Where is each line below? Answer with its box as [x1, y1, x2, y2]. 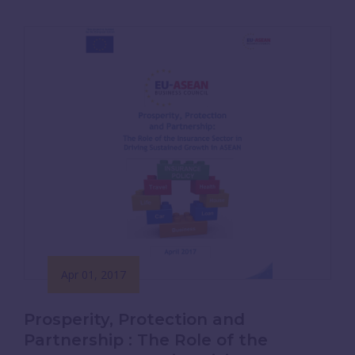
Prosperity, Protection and [24, 310, 245, 329]
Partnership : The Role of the [24, 330, 268, 349]
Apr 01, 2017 [61, 267, 126, 282]
